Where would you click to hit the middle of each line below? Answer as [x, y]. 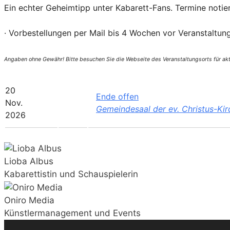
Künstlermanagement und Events [72, 213]
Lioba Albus [29, 161]
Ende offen [117, 97]
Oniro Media [29, 200]
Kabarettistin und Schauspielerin [71, 174]
